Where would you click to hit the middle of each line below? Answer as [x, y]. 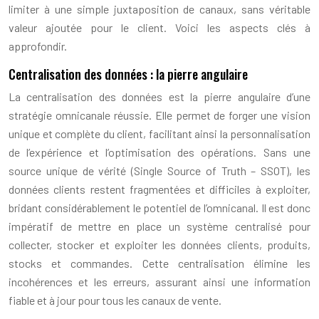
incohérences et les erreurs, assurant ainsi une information [159, 281]
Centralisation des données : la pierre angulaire [128, 74]
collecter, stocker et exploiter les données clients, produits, [159, 244]
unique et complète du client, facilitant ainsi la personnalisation [159, 133]
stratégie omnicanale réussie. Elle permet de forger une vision [159, 115]
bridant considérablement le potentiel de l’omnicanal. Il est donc [159, 207]
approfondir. [38, 46]
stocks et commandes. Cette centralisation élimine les [159, 263]
